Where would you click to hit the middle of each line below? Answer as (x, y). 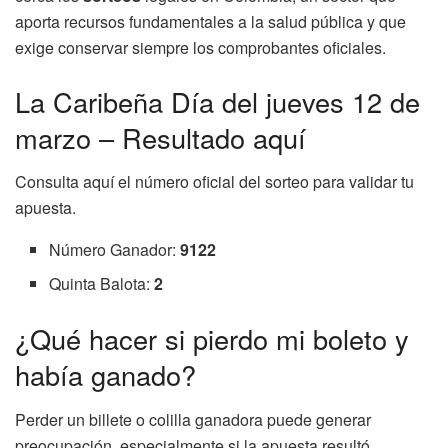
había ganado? (105, 375)
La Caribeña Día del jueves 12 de (217, 101)
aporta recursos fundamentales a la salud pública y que (210, 21)
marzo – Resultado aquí (160, 137)
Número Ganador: (115, 250)
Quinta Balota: (102, 284)
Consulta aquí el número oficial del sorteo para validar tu (214, 182)
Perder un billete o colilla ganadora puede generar (193, 419)
